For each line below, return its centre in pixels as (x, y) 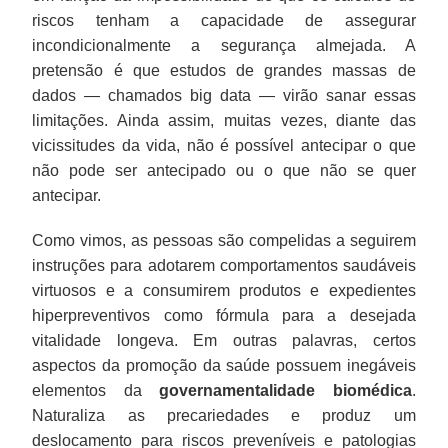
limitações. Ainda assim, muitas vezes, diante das (224, 120)
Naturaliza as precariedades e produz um (224, 415)
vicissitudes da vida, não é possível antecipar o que (224, 145)
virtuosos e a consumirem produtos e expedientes (224, 290)
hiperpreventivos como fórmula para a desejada (224, 315)
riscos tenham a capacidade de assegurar (224, 20)
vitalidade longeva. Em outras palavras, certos (224, 340)
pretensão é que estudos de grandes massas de (224, 70)
